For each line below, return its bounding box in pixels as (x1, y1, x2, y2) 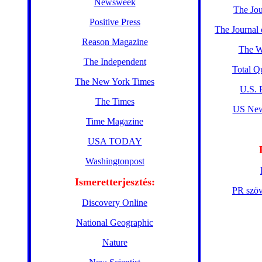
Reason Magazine (81, 37, 148, 47)
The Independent (83, 57, 146, 67)
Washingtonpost (85, 156, 144, 166)
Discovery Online (82, 198, 147, 208)
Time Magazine (86, 116, 143, 126)
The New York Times (75, 77, 154, 87)
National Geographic (76, 218, 153, 227)
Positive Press (89, 17, 140, 27)
